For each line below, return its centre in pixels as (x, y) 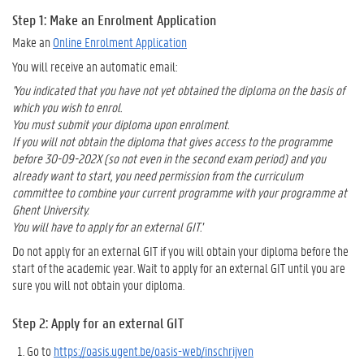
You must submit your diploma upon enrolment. (121, 124)
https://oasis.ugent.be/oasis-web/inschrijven (154, 350)
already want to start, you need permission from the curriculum (158, 175)
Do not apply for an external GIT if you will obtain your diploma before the (180, 250)
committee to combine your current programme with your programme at (180, 192)
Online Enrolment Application (120, 42)
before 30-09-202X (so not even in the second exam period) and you (169, 158)
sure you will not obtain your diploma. (98, 284)
